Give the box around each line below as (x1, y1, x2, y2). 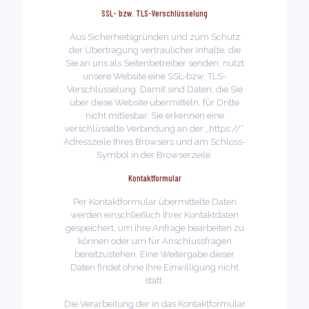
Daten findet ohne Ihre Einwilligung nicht (70, 262, 239, 272)
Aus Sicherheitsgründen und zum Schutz (69, 32, 240, 42)
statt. (145, 275, 164, 286)
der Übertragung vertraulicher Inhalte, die (68, 45, 241, 55)
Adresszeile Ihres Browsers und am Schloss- (63, 137, 246, 147)
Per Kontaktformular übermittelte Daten (72, 197, 237, 207)
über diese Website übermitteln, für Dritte (70, 97, 239, 108)
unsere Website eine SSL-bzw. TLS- (83, 71, 226, 81)
